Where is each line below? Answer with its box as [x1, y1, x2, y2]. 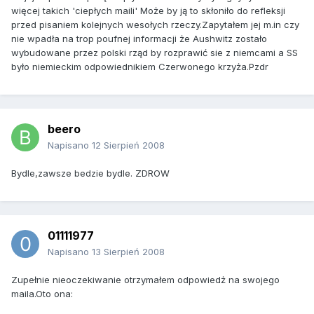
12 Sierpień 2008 [92, 139, 165, 151]
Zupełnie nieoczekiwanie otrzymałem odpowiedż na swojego [11, 274, 280, 286]
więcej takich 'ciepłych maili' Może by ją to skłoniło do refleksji [11, 5, 285, 17]
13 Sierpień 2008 [92, 246, 165, 258]
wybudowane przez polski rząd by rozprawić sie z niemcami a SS [11, 47, 298, 59]
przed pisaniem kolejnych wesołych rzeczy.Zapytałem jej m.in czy [11, 19, 299, 31]
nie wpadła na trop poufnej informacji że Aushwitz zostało [11, 33, 267, 45]
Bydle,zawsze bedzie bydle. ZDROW [11, 168, 170, 179]
